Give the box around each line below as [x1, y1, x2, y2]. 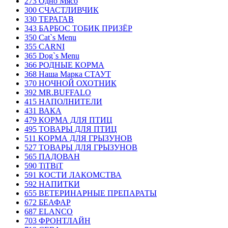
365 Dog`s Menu [24, 51, 79, 60]
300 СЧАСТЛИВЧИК [24, 6, 99, 14]
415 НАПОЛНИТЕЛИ [24, 97, 102, 106]
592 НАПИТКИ [24, 180, 80, 188]
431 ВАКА [24, 106, 62, 115]
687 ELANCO [24, 207, 73, 216]
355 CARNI [24, 42, 65, 51]
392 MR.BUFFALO [24, 88, 91, 97]
